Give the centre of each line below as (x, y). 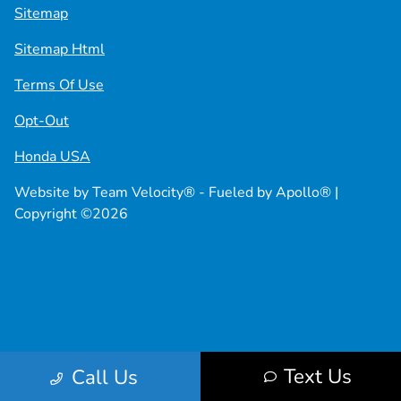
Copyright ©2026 (71, 214)
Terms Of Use (59, 85)
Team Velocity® (144, 193)
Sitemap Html (60, 50)
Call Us (104, 377)
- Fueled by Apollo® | (267, 193)
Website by (53, 193)
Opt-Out (42, 121)
